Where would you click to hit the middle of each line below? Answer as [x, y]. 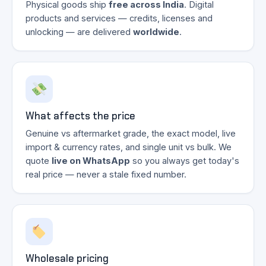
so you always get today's [185, 161]
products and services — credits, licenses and [119, 18]
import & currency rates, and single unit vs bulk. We [129, 147]
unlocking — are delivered [79, 32]
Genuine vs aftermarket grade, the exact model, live [131, 134]
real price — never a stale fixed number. [106, 175]
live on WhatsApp [91, 161]
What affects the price [80, 116]
